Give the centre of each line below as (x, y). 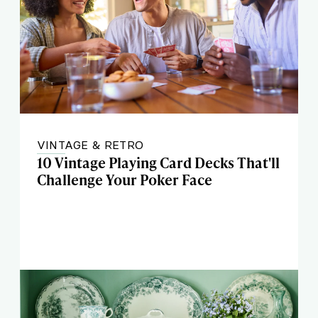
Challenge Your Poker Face (125, 180)
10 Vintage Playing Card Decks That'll (158, 163)
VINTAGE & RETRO (90, 145)
